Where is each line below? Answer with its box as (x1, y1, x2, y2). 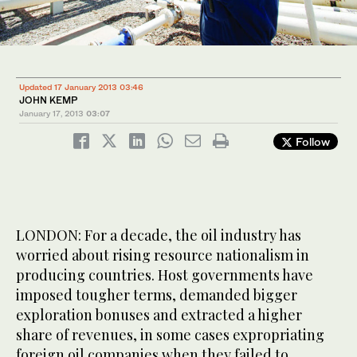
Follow (292, 134, 330, 148)
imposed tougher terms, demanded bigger (16, 284, 297, 304)
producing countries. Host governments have (16, 265, 313, 284)
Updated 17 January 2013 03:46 (19, 81, 143, 92)
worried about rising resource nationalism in (16, 245, 309, 265)
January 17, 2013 (19, 108, 84, 118)
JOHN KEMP (19, 93, 78, 106)
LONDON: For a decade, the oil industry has (16, 225, 301, 245)
